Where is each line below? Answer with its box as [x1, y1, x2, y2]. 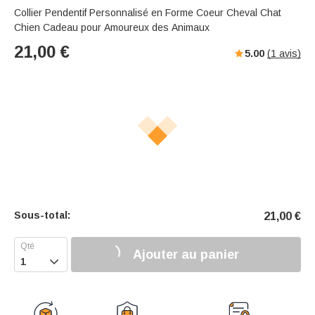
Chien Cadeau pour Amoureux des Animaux [14, 22, 210, 34]
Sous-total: [14, 210, 70, 221]
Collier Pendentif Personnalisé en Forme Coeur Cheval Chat [14, 7, 281, 19]
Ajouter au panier [133, 247, 239, 262]
